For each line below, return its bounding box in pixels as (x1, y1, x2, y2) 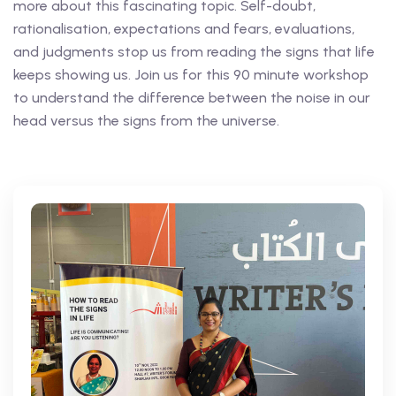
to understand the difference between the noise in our (13, 89, 370, 106)
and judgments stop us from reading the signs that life (13, 43, 375, 60)
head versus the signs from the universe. (13, 112, 279, 129)
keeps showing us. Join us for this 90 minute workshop (13, 66, 369, 83)
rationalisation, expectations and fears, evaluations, (13, 20, 354, 37)
